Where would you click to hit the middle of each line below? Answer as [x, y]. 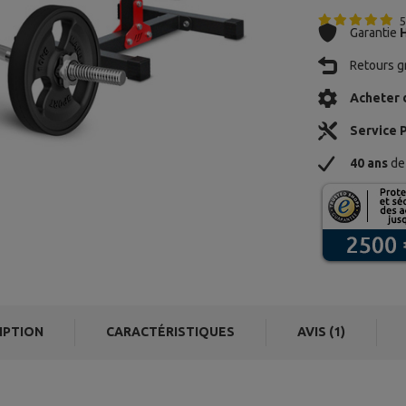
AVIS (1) [321, 332]
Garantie [375, 33]
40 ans [369, 163]
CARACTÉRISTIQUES [170, 332]
